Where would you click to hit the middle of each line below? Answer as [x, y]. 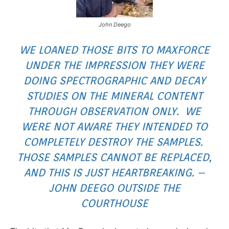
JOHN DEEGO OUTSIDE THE [114, 188]
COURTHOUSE [114, 203]
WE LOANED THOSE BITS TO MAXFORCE [114, 50]
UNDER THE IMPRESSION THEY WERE [114, 65]
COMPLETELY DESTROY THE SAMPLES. [114, 142]
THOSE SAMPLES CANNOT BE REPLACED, [114, 157]
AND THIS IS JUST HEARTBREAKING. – [114, 172]
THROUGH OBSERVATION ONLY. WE [114, 111]
